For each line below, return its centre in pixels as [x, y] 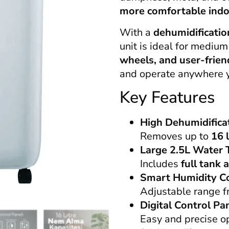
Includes [161, 164]
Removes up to [176, 136]
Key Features [167, 97]
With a [136, 32]
